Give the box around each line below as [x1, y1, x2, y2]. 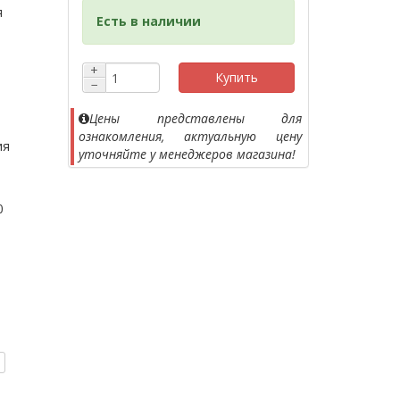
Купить [214, 69, 258, 86]
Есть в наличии [96, 12, 201, 29]
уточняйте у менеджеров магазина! [79, 146, 296, 162]
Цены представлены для [89, 110, 302, 127]
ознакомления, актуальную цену [79, 128, 302, 145]
